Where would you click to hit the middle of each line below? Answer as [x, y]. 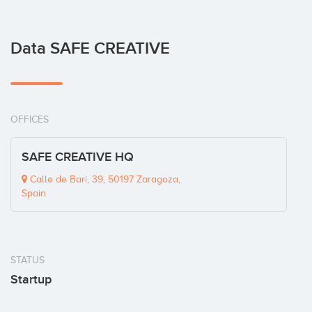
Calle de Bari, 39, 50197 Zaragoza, [104, 180]
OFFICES [30, 120]
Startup [31, 280]
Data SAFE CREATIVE [90, 49]
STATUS [28, 260]
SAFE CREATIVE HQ [78, 157]
